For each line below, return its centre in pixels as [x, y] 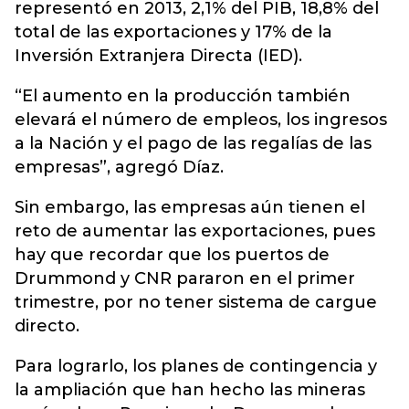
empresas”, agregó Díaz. [119, 167]
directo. [47, 326]
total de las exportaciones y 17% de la [173, 32]
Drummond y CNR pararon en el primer [185, 278]
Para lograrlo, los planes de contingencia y [196, 366]
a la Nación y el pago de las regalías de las [193, 143]
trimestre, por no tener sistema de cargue [196, 302]
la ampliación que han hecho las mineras [190, 390]
